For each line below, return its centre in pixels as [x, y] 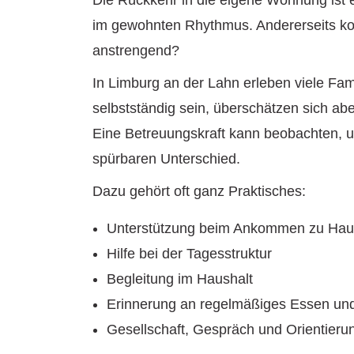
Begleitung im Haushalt [180, 279]
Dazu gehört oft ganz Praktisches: [199, 191]
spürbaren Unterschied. [166, 158]
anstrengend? [136, 50]
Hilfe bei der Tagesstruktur [189, 253]
